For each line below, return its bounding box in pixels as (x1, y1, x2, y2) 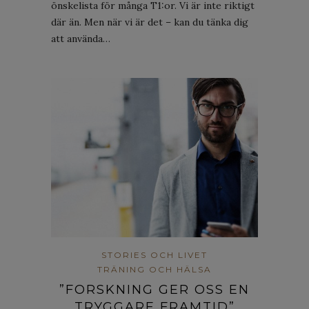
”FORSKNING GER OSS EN (59, 282, 250, 298)
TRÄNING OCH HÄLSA (97, 264, 212, 275)
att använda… (51, 32, 110, 46)
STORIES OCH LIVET (101, 250, 208, 261)
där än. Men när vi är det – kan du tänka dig (51, 16, 248, 29)
